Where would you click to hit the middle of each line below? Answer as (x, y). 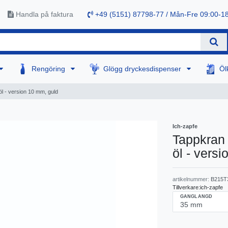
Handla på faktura (44, 15)
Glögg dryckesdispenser (144, 69)
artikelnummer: (192, 179)
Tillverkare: (186, 188)
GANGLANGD (196, 197)
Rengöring (50, 69)
